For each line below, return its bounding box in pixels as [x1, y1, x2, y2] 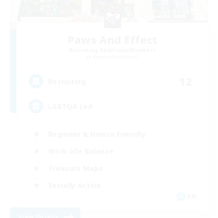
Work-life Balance [48, 146, 114, 156]
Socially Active [48, 180, 101, 190]
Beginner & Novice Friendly [48, 129, 145, 139]
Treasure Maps [48, 163, 103, 173]
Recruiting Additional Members [69, 47, 156, 54]
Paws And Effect [67, 32, 158, 47]
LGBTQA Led [48, 101, 92, 111]
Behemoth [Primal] [92, 54, 139, 61]
